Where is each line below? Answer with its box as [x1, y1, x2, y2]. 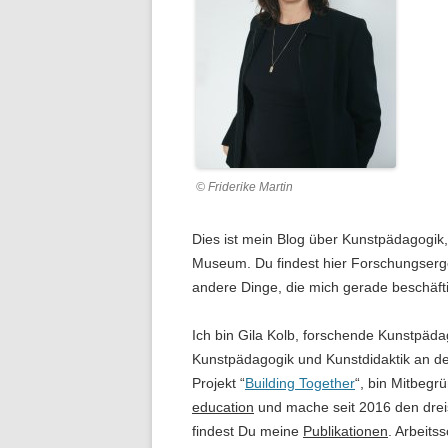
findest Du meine [192, 423, 303, 439]
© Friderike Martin [196, 180, 293, 194]
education [192, 399, 254, 415]
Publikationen [303, 423, 388, 439]
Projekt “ [192, 375, 245, 391]
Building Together [245, 375, 355, 391]
